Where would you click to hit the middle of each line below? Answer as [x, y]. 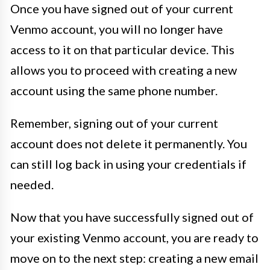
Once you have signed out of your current [122, 8]
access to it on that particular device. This [122, 49]
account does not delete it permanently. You [129, 143]
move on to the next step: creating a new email [134, 258]
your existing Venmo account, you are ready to [134, 237]
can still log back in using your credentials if [128, 164]
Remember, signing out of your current [114, 123]
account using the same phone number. [114, 90]
